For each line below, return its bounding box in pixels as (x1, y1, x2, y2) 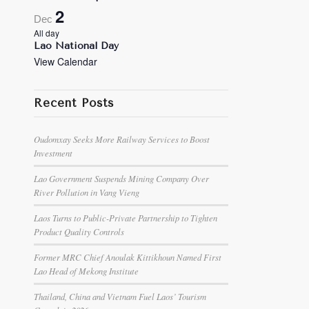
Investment (33, 147, 72, 159)
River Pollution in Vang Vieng (33, 186, 139, 198)
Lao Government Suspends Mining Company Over (33, 172, 209, 184)
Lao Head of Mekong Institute (33, 265, 139, 277)
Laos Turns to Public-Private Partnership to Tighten (33, 212, 217, 223)
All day (33, 27, 59, 39)
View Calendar (33, 54, 97, 68)
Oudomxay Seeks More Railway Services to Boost (33, 133, 210, 145)
